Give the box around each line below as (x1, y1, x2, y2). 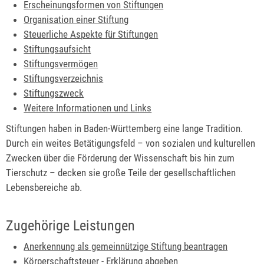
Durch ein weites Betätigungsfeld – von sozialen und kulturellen (6, 137, 255, 150)
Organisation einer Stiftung (24, 14, 129, 26)
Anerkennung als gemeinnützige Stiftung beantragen (24, 240, 228, 252)
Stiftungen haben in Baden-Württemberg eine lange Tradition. (6, 123, 243, 135)
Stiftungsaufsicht (24, 43, 91, 55)
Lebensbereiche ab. (6, 181, 82, 194)
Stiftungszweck (24, 87, 84, 100)
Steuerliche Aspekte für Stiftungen (24, 28, 159, 41)
